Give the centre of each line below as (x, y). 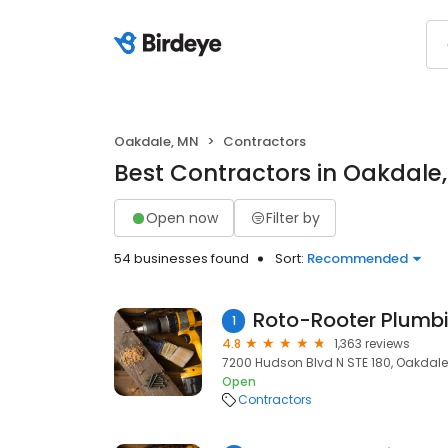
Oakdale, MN (156, 141)
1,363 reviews (372, 343)
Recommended (357, 258)
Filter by (293, 217)
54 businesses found (181, 258)
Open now (182, 217)
